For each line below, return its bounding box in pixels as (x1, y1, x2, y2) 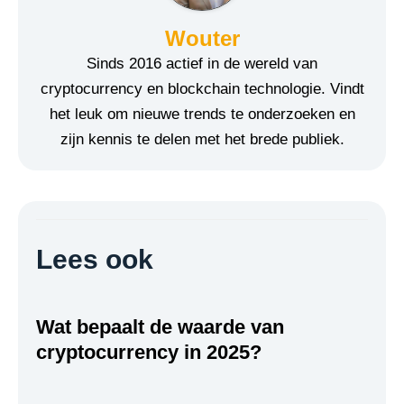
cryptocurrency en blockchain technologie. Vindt (40, 79, 364, 97)
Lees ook (36, 243, 153, 274)
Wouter (164, 25, 240, 50)
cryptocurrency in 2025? (36, 340, 262, 363)
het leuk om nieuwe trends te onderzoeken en (49, 105, 355, 123)
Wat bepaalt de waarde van (36, 315, 284, 338)
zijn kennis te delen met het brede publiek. (60, 130, 344, 148)
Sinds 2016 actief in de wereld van (87, 54, 317, 72)
